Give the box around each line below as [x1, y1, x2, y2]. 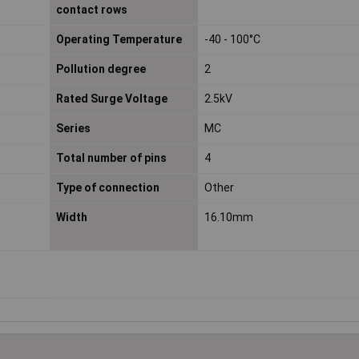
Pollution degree [55, 63, 146, 76]
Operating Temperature [55, 33, 182, 46]
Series [55, 122, 91, 135]
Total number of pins [55, 151, 167, 165]
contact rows [55, 3, 127, 17]
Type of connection [55, 181, 159, 195]
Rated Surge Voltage [55, 92, 167, 106]
